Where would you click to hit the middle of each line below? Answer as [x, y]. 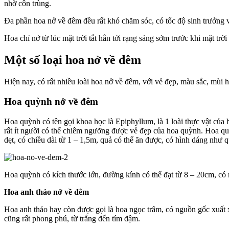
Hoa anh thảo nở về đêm [47, 192]
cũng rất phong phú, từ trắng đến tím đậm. [72, 218]
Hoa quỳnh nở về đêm [51, 101]
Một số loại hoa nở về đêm [73, 60]
